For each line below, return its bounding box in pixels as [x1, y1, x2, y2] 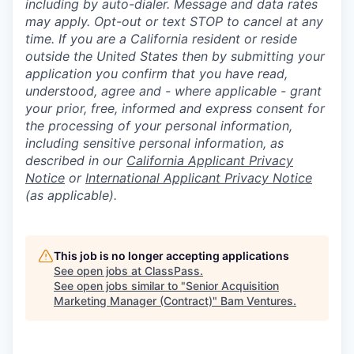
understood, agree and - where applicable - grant [25, 83, 322, 99]
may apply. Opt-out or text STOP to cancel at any [25, 13, 323, 29]
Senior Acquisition [186, 279, 279, 292]
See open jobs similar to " [54, 279, 186, 292]
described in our [25, 153, 126, 168]
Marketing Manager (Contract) [54, 294, 213, 307]
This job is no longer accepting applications [54, 249, 289, 262]
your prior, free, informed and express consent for [25, 100, 325, 116]
